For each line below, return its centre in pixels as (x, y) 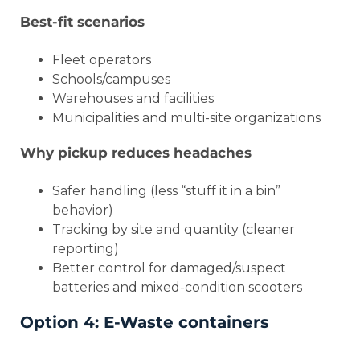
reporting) (86, 248)
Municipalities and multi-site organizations (186, 117)
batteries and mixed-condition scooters (177, 287)
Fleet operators (102, 59)
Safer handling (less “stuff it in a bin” (166, 190)
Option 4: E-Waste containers (147, 322)
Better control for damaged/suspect (169, 268)
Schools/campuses (111, 79)
